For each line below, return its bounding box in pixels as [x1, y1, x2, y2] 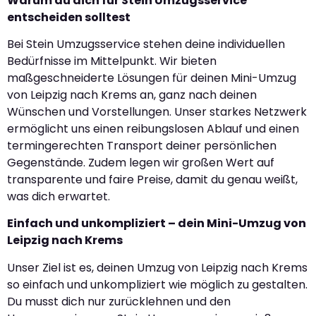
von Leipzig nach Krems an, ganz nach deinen [7, 87, 257, 103]
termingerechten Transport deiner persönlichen [7, 138, 276, 154]
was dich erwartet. [7, 188, 110, 205]
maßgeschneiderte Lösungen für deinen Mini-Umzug [7, 70, 296, 86]
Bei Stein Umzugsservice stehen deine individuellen [7, 36, 285, 52]
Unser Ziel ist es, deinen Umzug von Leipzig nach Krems [7, 259, 308, 276]
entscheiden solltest [7, 8, 130, 25]
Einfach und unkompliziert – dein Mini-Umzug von [7, 215, 306, 232]
